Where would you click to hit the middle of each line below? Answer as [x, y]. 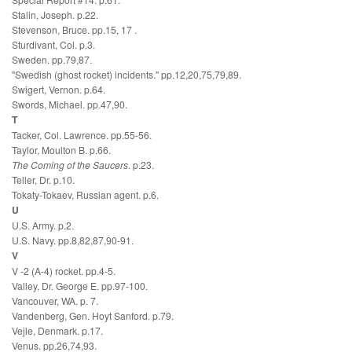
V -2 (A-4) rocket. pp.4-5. [64, 271]
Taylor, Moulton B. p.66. [61, 150]
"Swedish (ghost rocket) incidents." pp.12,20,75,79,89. [126, 75]
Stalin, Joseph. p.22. [55, 15]
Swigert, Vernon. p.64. [59, 90]
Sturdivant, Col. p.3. [53, 45]
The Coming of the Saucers [70, 165]
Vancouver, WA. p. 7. [55, 301]
